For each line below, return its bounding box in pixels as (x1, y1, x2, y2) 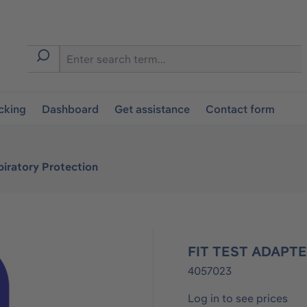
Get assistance (114, 102, 191, 116)
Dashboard (42, 102, 99, 116)
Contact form (206, 102, 275, 116)
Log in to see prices (188, 291, 288, 305)
